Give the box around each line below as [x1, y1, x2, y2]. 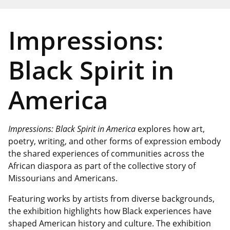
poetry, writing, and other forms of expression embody [8, 136, 221, 147]
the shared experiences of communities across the [8, 148, 204, 160]
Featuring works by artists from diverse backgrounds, [8, 193, 215, 205]
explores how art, [136, 123, 205, 135]
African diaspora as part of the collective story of [8, 160, 196, 172]
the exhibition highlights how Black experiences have [8, 205, 212, 217]
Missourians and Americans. [8, 172, 120, 184]
